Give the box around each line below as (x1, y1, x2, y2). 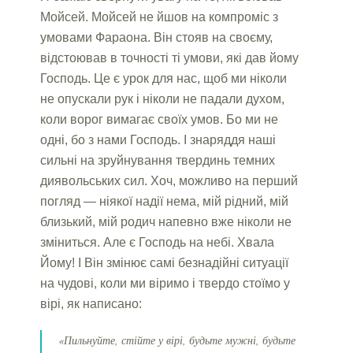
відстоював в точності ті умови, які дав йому (40, 50, 299, 65)
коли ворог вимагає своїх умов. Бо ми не (40, 112, 279, 126)
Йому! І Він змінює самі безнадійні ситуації (40, 255, 289, 269)
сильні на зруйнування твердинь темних (40, 153, 276, 167)
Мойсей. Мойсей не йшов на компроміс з (40, 9, 279, 24)
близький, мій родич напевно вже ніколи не (40, 214, 292, 229)
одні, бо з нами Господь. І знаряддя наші (40, 132, 277, 147)
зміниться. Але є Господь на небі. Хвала (40, 235, 275, 249)
